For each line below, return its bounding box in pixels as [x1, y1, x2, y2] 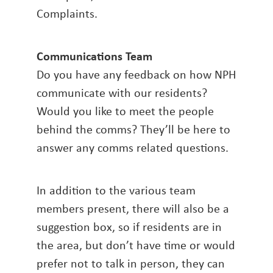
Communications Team [37, 48, 152, 65]
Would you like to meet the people [37, 102, 214, 119]
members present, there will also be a [37, 200, 229, 217]
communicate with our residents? [37, 84, 207, 101]
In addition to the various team [37, 182, 196, 199]
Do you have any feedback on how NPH [37, 66, 236, 83]
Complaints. [37, 5, 97, 22]
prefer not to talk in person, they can [37, 255, 225, 272]
